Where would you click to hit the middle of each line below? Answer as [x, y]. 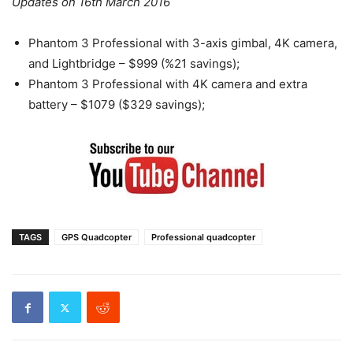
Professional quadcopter [203, 238]
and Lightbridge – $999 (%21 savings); [134, 64]
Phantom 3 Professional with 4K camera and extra [168, 84]
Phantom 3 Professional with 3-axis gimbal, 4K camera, [183, 43]
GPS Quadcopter [97, 238]
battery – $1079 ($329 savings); [117, 105]
